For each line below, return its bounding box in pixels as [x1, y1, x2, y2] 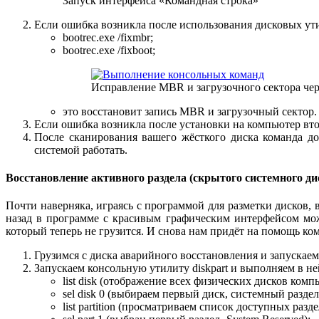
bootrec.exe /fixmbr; [63, 31, 153, 43]
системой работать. [34, 143, 127, 156]
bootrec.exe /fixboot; [63, 43, 155, 56]
